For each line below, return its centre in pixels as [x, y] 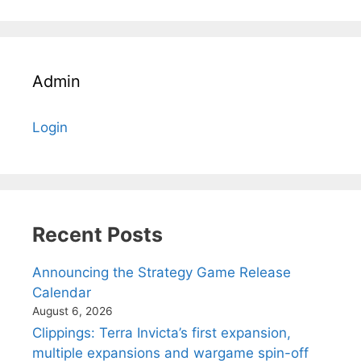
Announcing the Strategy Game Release [162, 272]
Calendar [62, 292]
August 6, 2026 [73, 311]
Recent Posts [98, 234]
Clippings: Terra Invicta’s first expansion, [162, 332]
